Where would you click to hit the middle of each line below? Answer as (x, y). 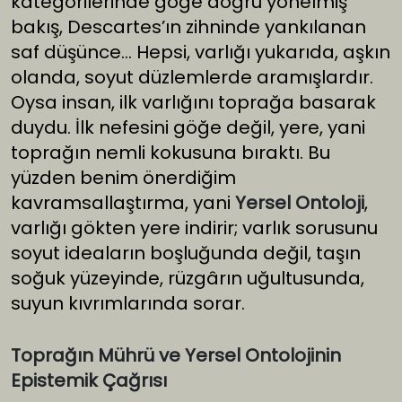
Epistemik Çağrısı (89, 381)
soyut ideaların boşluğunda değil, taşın (186, 253)
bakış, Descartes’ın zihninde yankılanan (188, 27)
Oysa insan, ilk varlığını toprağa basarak (193, 103)
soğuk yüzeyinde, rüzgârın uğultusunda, (188, 279)
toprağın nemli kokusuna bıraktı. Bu (170, 153)
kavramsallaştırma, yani (123, 203)
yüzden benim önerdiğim (123, 178)
